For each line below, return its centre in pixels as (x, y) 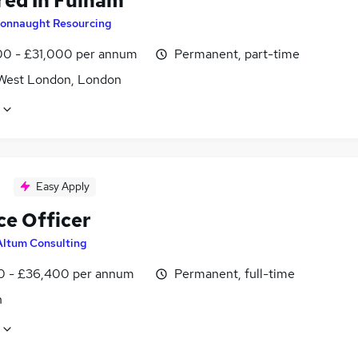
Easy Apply (63, 186)
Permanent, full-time (235, 273)
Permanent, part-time (237, 54)
